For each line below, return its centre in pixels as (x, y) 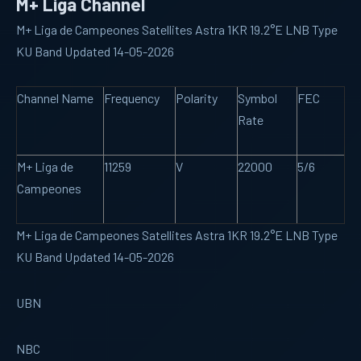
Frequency (132, 98)
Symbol (257, 98)
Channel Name (55, 98)
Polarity (197, 98)
